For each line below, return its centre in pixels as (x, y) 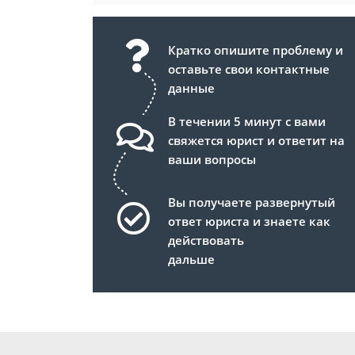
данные (191, 88)
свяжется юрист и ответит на (256, 141)
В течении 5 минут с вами (247, 122)
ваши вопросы (212, 160)
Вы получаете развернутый (252, 202)
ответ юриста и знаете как (249, 221)
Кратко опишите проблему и (256, 50)
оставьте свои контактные (249, 69)
